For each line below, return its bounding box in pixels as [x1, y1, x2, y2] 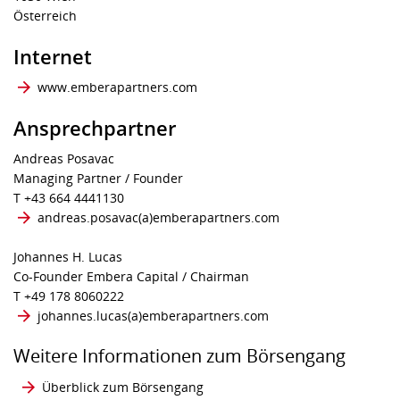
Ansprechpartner [13, 114, 176, 141]
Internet [13, 43, 92, 70]
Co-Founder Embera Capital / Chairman [13, 268, 249, 285]
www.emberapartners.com [37, 79, 197, 96]
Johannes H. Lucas [13, 248, 122, 265]
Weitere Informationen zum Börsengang [13, 344, 346, 368]
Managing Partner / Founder [13, 170, 183, 187]
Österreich [13, 7, 77, 24]
